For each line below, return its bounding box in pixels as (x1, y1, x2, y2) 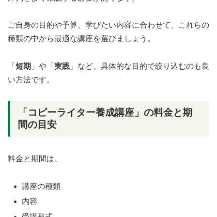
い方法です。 (8, 76, 54, 84)
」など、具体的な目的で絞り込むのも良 (70, 62, 209, 71)
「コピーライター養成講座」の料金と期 (18, 107, 192, 118)
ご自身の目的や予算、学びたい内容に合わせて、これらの (8, 21, 209, 30)
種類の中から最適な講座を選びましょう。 (8, 34, 155, 43)
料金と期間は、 (8, 155, 62, 163)
